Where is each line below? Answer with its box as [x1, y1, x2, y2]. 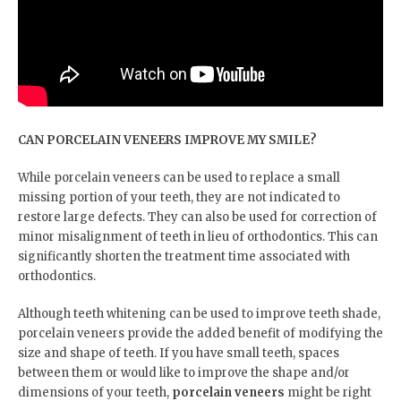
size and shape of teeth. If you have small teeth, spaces [18, 345, 339, 361]
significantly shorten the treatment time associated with [18, 248, 350, 264]
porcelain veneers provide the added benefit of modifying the [18, 325, 383, 341]
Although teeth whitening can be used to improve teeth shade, [18, 305, 380, 321]
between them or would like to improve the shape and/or [18, 364, 350, 380]
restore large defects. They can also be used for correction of [18, 209, 377, 225]
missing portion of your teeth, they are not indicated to [18, 189, 340, 205]
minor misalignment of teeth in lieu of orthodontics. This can [18, 228, 378, 244]
